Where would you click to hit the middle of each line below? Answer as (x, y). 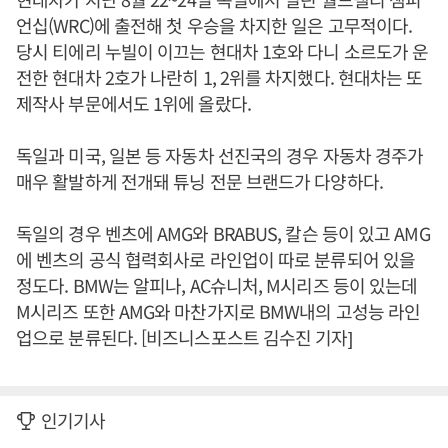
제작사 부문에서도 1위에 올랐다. (133, 103)
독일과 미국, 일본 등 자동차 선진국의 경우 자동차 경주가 (220, 155)
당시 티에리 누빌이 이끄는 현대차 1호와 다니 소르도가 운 (222, 51)
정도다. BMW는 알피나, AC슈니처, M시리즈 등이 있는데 (217, 285)
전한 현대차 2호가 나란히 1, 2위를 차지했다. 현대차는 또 (219, 77)
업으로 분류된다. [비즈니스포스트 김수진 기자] (184, 337)
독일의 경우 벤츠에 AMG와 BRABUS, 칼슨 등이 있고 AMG (223, 233)
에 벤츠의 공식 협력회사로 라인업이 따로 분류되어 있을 (216, 259)
